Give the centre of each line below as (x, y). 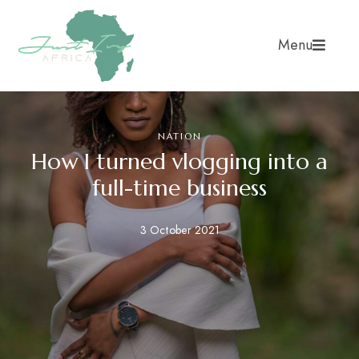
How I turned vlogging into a (179, 161)
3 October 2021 (179, 230)
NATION (179, 136)
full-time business (179, 188)
